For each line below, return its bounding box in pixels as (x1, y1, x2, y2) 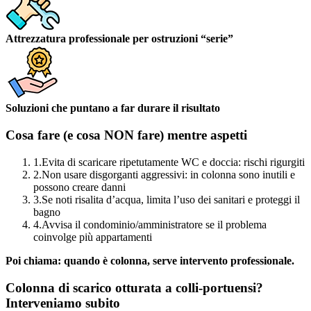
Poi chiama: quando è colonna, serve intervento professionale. (6, 254, 294, 267)
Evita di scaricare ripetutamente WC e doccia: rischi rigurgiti (42, 155, 305, 168)
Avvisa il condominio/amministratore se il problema (42, 218, 267, 230)
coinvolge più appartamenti (33, 230, 152, 243)
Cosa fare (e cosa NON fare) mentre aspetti (6, 128, 247, 143)
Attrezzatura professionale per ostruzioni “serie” (6, 33, 233, 45)
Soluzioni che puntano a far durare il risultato (6, 102, 220, 115)
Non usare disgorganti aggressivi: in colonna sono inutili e (42, 168, 295, 180)
